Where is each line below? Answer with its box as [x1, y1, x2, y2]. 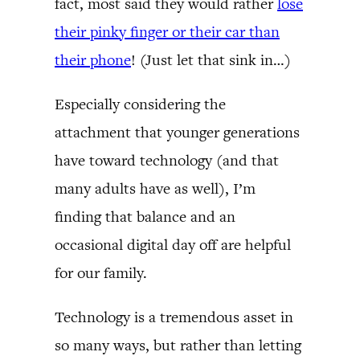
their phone [55, 49, 131, 70]
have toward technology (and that [55, 149, 279, 170]
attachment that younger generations [55, 121, 300, 142]
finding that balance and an [55, 206, 235, 227]
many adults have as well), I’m [55, 178, 256, 198]
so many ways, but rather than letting [55, 334, 301, 355]
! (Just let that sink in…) [131, 49, 291, 70]
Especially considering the [55, 93, 226, 114]
